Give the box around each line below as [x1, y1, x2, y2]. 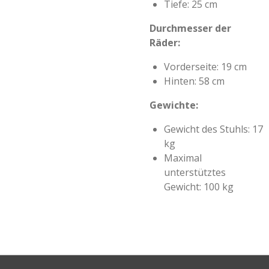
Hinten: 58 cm [164, 74, 225, 88]
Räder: [150, 36, 180, 49]
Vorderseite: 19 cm [164, 60, 247, 73]
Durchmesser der [150, 22, 231, 35]
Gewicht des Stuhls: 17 [164, 122, 263, 136]
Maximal [164, 151, 202, 165]
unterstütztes [164, 166, 226, 179]
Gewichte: [150, 98, 198, 112]
